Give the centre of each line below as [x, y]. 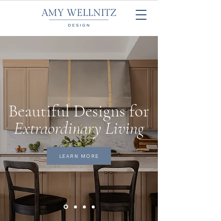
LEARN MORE [79, 156]
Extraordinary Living [79, 128]
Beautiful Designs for [79, 111]
